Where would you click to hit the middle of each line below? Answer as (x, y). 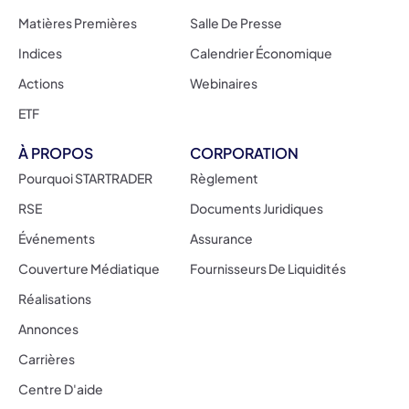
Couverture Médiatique (89, 268)
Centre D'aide (61, 388)
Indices (40, 52)
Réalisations (55, 298)
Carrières (47, 358)
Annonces (48, 328)
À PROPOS (56, 152)
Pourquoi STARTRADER (85, 178)
